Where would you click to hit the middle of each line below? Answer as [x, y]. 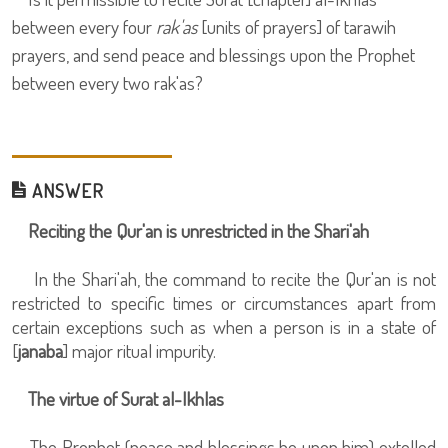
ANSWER [65, 190]
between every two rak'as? [107, 82]
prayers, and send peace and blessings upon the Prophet [213, 54]
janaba [40, 350]
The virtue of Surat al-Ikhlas [126, 398]
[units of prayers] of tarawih [298, 26]
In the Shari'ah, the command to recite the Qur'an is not [224, 278]
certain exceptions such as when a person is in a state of [224, 326]
